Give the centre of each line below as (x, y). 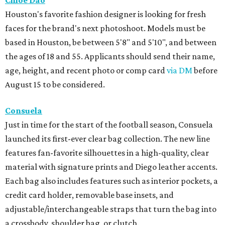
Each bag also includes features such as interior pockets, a (111, 181)
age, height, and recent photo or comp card (86, 71)
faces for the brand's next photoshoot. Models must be (105, 28)
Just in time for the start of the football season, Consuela (109, 125)
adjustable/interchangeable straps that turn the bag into (111, 209)
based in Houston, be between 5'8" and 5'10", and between (111, 42)
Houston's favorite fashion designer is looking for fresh (105, 14)
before (205, 71)
